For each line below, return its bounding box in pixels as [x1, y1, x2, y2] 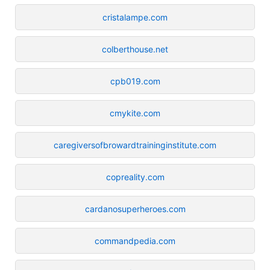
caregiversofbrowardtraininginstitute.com [54, 139, 216, 150]
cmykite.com [110, 107, 160, 118]
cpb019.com [110, 75, 160, 86]
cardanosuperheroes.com [84, 203, 186, 214]
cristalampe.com [102, 11, 168, 22]
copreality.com [105, 171, 165, 182]
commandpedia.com [95, 235, 175, 246]
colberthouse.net [102, 43, 168, 54]
